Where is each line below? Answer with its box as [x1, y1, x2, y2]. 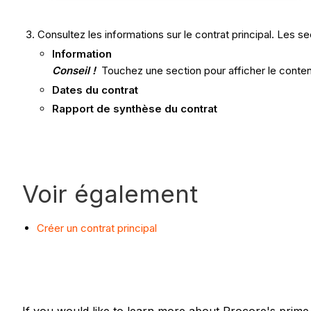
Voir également [22, 179, 198, 209]
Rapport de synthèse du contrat [52, 102, 218, 116]
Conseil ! [52, 63, 102, 77]
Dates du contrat [52, 83, 139, 96]
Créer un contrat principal [37, 221, 157, 235]
